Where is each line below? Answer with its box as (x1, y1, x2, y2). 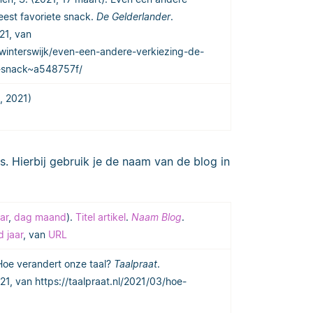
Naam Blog (131, 210, 182, 223)
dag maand (14, 210, 66, 223)
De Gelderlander (96, 10, 170, 22)
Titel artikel (75, 210, 126, 223)
